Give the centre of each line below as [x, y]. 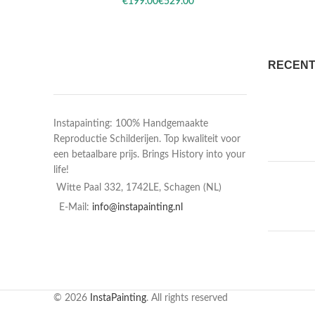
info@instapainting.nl [137, 208]
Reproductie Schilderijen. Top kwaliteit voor [147, 140]
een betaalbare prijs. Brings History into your [149, 155]
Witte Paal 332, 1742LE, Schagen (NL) [139, 188]
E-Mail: [76, 208]
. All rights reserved [187, 298]
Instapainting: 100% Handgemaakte [131, 124]
